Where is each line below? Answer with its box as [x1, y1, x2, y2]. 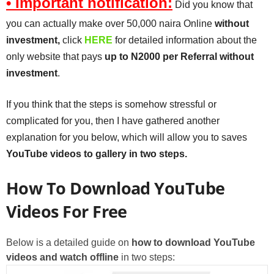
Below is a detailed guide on [6, 237, 131, 248]
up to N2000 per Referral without [105, 51, 254, 62]
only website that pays [6, 51, 105, 62]
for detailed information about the [113, 34, 257, 45]
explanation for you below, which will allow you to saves [6, 131, 247, 143]
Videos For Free [6, 199, 127, 223]
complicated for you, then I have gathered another [6, 115, 220, 126]
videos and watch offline [6, 251, 121, 262]
